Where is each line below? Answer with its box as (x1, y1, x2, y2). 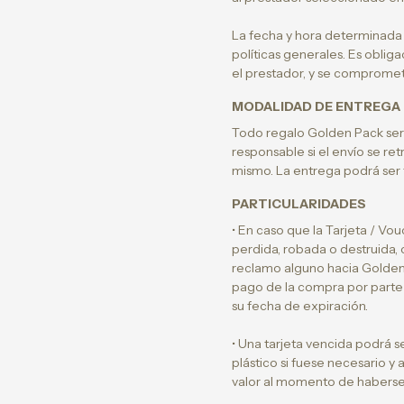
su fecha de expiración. (231, 298, 368, 314)
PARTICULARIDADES (231, 196, 366, 212)
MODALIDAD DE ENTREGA (231, 98, 400, 115)
